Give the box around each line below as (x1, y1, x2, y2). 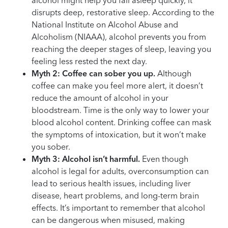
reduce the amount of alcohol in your (32, 92, 169, 103)
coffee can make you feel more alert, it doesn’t (32, 80, 204, 91)
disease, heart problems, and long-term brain (32, 190, 199, 201)
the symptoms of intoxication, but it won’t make (32, 129, 207, 139)
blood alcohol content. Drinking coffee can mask (32, 117, 212, 127)
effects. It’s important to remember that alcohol (32, 202, 206, 213)
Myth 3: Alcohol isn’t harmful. (32, 153, 140, 164)
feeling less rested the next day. (32, 55, 148, 66)
